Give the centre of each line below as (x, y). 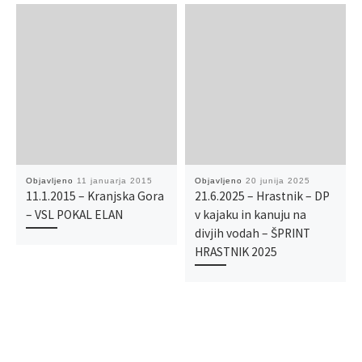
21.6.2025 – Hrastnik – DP (262, 196)
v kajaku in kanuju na (250, 214)
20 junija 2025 (278, 180)
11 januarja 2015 (114, 180)
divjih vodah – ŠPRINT (252, 233)
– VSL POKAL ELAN (74, 214)
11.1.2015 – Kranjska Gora (95, 196)
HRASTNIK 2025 (236, 251)
